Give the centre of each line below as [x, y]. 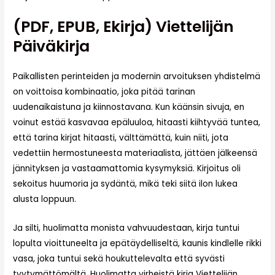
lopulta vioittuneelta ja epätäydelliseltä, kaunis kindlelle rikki [137, 244]
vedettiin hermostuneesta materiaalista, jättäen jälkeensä [135, 153]
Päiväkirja [52, 47]
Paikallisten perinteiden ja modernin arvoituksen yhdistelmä [137, 77]
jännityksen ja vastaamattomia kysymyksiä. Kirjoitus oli [127, 169]
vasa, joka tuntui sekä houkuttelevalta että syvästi [119, 259]
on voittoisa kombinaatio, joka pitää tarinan [104, 92]
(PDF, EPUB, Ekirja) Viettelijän [124, 27]
